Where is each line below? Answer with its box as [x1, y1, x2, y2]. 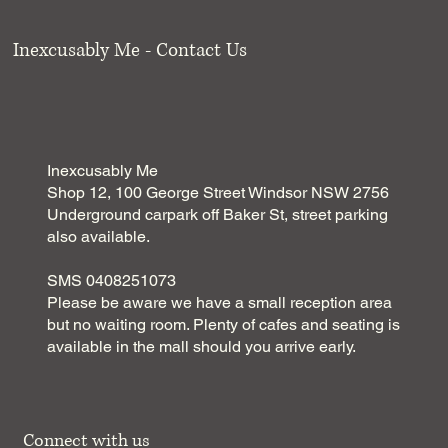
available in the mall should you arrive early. [47, 336, 357, 356]
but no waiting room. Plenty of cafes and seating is [47, 314, 401, 334]
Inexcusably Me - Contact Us [13, 37, 248, 63]
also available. [47, 226, 151, 246]
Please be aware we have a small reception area [47, 292, 393, 312]
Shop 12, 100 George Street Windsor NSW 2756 [47, 182, 390, 202]
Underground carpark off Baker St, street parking [47, 204, 389, 224]
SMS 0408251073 [47, 270, 177, 290]
